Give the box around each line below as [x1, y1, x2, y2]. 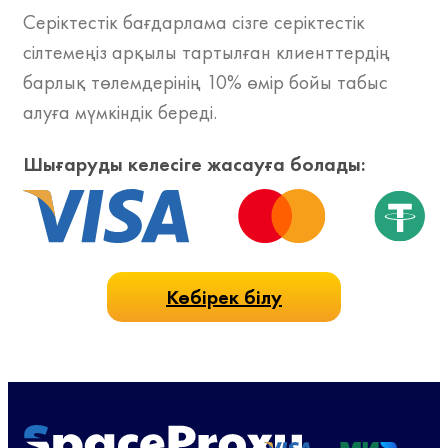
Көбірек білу [166, 283, 282, 310]
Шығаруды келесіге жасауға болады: [23, 150, 365, 177]
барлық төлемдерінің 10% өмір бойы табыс [23, 68, 388, 95]
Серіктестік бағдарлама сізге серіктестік [23, 8, 365, 35]
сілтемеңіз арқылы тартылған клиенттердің [23, 38, 390, 65]
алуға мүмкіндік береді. [23, 98, 217, 125]
